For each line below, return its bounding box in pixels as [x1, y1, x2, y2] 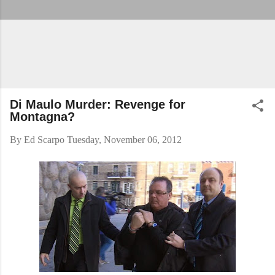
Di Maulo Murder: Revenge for [10, 98, 185, 111]
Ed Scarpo [24, 134, 64, 145]
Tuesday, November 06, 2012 [67, 134, 182, 145]
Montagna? [10, 110, 75, 123]
